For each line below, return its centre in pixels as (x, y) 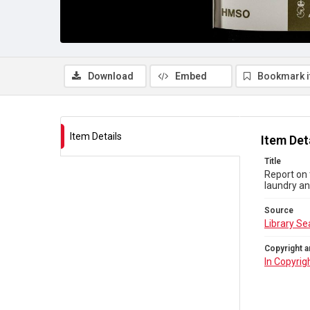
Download (111, 76)
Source (279, 210)
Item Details (96, 136)
